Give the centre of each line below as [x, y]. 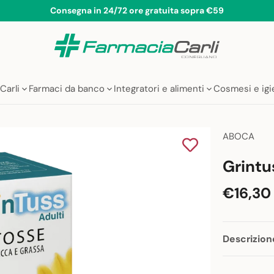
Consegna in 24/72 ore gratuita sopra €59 [137, 10]
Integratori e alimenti [159, 89]
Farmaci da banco [67, 89]
